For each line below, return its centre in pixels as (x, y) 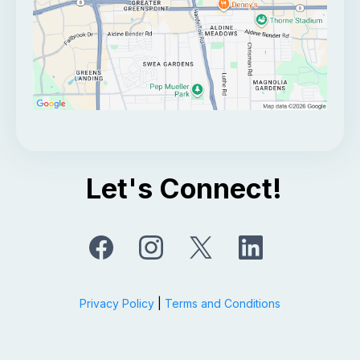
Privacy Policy (117, 303)
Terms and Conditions (223, 303)
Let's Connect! (184, 188)
